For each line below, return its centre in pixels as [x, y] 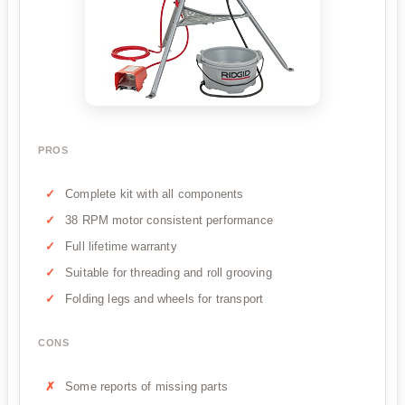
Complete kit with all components [155, 194]
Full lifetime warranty [121, 247]
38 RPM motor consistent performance [169, 221]
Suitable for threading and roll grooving [169, 273]
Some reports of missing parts [146, 387]
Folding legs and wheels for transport [165, 299]
